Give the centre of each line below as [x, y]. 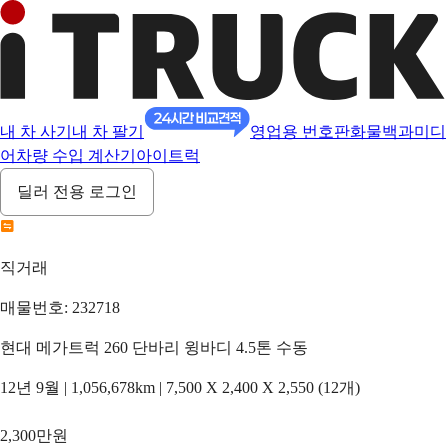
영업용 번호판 [300, 131]
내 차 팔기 [108, 131]
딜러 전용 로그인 [77, 191]
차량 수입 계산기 [76, 155]
